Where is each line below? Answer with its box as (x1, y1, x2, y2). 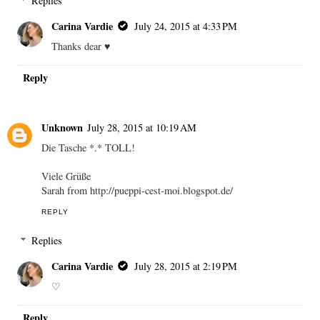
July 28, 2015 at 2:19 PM (134, 259, 238, 273)
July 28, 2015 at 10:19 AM (87, 121, 196, 135)
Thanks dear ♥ (51, 39, 111, 54)
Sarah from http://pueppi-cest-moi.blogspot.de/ (41, 184, 233, 198)
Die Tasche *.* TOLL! (41, 141, 135, 155)
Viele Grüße (41, 169, 91, 184)
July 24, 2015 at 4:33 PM (134, 19, 238, 34)
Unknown (41, 120, 83, 136)
